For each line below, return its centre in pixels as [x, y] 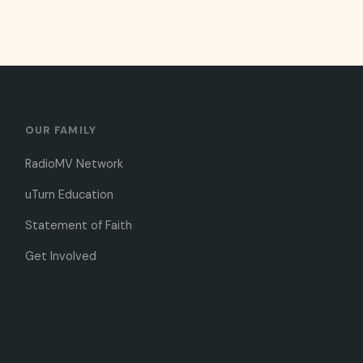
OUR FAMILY [61, 130]
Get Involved [60, 256]
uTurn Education [69, 194]
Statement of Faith [78, 225]
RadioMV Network [74, 164]
